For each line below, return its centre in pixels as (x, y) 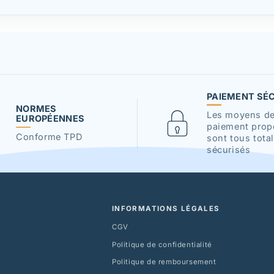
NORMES (36, 109)
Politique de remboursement (164, 262)
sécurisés (229, 149)
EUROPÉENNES (50, 119)
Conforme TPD (49, 137)
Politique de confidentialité (162, 244)
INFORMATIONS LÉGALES (166, 208)
